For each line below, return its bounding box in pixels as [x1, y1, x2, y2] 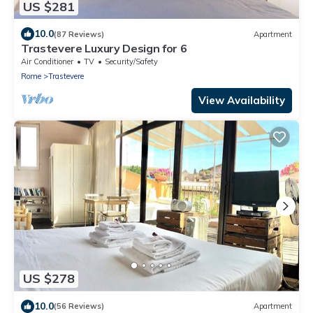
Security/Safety [105, 57, 158, 67]
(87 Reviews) [54, 29, 104, 39]
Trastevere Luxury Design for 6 [21, 41, 187, 56]
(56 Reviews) [54, 301, 104, 312]
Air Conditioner [21, 57, 73, 67]
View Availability [198, 94, 285, 108]
